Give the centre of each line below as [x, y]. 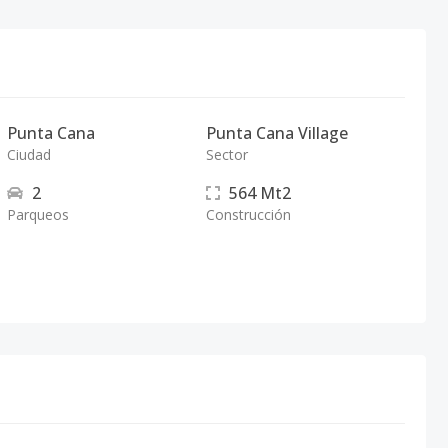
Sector [226, 154]
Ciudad [29, 154]
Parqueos [38, 214]
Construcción [248, 214]
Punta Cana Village [276, 133]
